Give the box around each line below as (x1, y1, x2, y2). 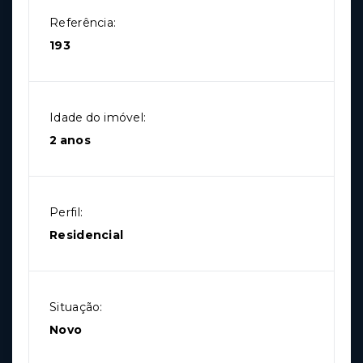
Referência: (49, 15, 117, 31)
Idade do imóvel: (49, 110, 147, 126)
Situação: (49, 300, 103, 315)
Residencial (49, 228, 124, 243)
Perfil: (49, 205, 83, 220)
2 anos (49, 133, 92, 148)
